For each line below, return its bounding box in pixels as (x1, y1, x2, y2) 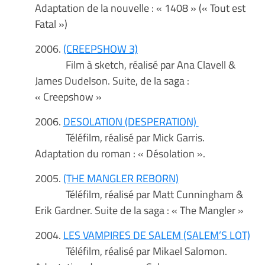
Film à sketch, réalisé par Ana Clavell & (34, 56, 235, 73)
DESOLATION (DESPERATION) (63, 113, 199, 130)
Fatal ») (34, 15, 67, 33)
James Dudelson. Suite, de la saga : (34, 72, 189, 89)
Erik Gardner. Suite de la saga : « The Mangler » (34, 202, 244, 219)
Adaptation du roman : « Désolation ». (34, 145, 205, 162)
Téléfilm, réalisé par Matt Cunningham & (34, 186, 243, 203)
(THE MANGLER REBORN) (63, 170, 179, 187)
